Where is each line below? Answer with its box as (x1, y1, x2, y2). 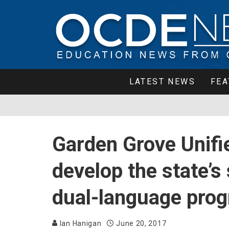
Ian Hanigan (58, 219, 102, 227)
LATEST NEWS (129, 77, 196, 86)
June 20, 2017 (116, 219, 167, 227)
